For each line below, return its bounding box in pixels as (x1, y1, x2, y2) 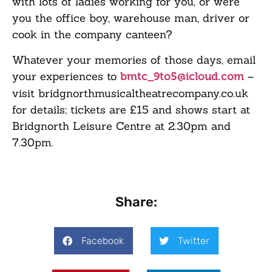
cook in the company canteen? (12, 27, 172, 42)
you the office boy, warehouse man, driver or (12, 11, 250, 25)
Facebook (81, 234, 124, 246)
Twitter (177, 234, 209, 246)
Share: (115, 194, 157, 211)
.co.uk (219, 86, 248, 100)
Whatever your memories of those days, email (12, 52, 256, 67)
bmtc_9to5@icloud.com (120, 69, 244, 83)
